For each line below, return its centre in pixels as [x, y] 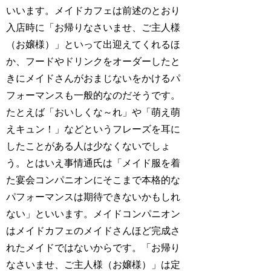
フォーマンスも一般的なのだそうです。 [93, 95]
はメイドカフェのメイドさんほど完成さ [93, 230]
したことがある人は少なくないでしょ [89, 146]
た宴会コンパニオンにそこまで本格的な [93, 180]
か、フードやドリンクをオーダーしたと [93, 61]
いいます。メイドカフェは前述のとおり [93, 10]
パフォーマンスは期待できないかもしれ [93, 197]
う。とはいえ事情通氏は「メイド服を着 [93, 163]
